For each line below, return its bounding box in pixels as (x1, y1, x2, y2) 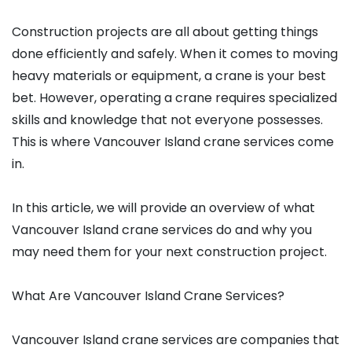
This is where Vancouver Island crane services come (12, 133, 334, 152)
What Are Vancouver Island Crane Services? (12, 287, 284, 306)
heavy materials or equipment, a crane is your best (12, 67, 326, 86)
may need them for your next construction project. (12, 243, 327, 262)
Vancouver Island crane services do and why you (12, 221, 312, 240)
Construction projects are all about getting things (12, 23, 318, 42)
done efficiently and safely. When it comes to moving (12, 45, 338, 64)
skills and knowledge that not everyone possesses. (12, 111, 323, 130)
